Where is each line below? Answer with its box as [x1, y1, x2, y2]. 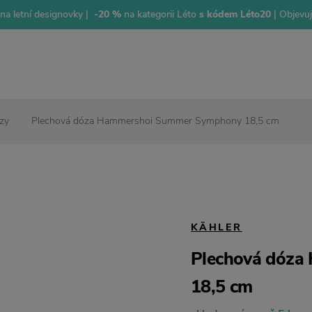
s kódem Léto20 [196, 8, 274, 21]
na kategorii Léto [120, 8, 196, 21]
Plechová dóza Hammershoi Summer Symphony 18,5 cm [31, 114, 279, 128]
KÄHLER [191, 220, 242, 234]
